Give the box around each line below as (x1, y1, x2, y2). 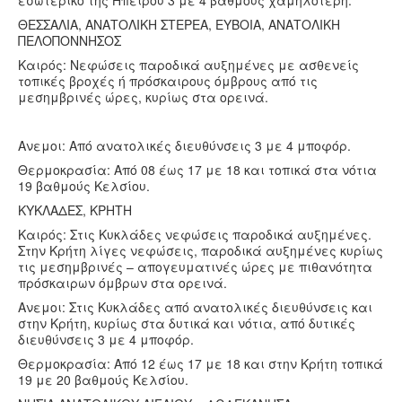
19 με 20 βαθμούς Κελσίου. (18, 371, 188, 389)
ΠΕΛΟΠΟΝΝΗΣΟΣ (18, 31, 121, 49)
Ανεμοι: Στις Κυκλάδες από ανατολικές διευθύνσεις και (18, 298, 372, 316)
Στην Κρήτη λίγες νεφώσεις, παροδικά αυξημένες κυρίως (18, 241, 383, 259)
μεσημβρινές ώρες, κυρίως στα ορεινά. (18, 88, 268, 106)
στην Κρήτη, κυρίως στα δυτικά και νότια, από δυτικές (18, 314, 355, 332)
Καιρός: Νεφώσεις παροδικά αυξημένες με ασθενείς (18, 56, 359, 74)
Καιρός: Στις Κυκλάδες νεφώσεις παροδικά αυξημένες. (18, 225, 371, 243)
